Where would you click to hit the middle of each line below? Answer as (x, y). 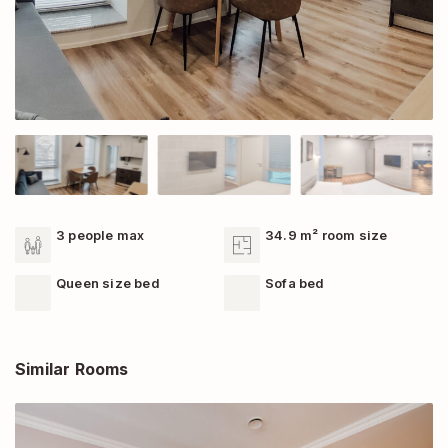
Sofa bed (295, 283)
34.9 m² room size (326, 235)
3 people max (100, 235)
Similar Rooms (72, 369)
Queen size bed (108, 283)
